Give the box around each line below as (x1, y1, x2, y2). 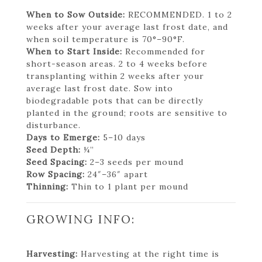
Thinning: (26, 181, 68, 192)
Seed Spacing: (26, 156, 87, 167)
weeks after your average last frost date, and (26, 21, 228, 32)
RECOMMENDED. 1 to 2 (125, 9, 232, 20)
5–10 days (100, 132, 146, 143)
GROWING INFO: (26, 211, 135, 226)
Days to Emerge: (26, 132, 100, 143)
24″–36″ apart (85, 168, 148, 180)
